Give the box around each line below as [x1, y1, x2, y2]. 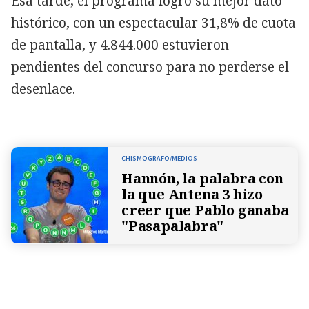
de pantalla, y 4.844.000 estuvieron [11, 35, 229, 54]
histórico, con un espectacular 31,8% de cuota [11, 13, 296, 32]
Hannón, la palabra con [121, 168, 283, 188]
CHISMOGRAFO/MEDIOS [121, 153, 197, 163]
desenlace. [11, 79, 75, 98]
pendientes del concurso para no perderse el [11, 57, 289, 76]
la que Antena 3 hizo [121, 184, 263, 203]
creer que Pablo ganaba [121, 200, 289, 219]
